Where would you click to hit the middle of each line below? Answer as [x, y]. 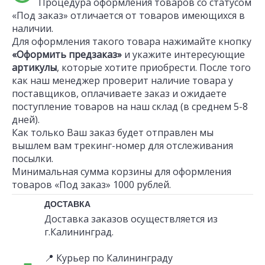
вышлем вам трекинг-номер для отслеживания [122, 146]
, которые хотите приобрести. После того [154, 67]
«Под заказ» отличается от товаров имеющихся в [128, 15]
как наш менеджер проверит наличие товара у [122, 80]
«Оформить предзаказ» [67, 54]
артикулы [34, 67]
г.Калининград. [79, 232]
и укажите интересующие [183, 54]
